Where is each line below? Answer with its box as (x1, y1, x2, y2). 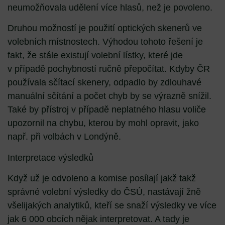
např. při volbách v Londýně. (8, 132, 121, 142)
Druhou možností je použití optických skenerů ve (8, 23, 202, 34)
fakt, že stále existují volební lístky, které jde (8, 50, 183, 61)
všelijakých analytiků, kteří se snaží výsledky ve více (8, 200, 216, 211)
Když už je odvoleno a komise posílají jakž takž (8, 173, 196, 184)
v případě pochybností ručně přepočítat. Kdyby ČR (8, 64, 210, 74)
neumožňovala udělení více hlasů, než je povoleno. (8, 3, 212, 13)
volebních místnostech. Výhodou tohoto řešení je (8, 37, 203, 47)
